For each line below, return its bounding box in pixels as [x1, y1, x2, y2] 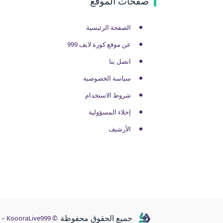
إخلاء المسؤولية [89, 108, 131, 117]
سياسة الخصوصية [83, 74, 131, 83]
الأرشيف [109, 124, 131, 134]
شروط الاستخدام [85, 91, 131, 100]
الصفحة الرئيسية [86, 23, 131, 32]
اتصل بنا [109, 57, 131, 66]
